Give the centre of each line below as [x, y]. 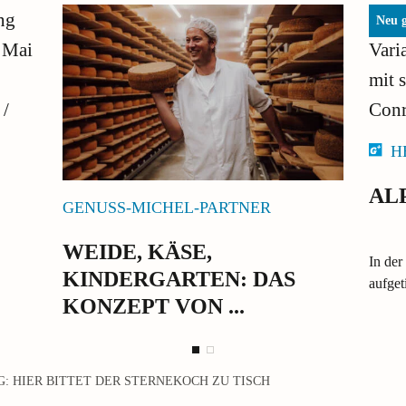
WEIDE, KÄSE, [137, 251]
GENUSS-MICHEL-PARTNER [166, 207]
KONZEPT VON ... [153, 306]
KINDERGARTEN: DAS [179, 279]
